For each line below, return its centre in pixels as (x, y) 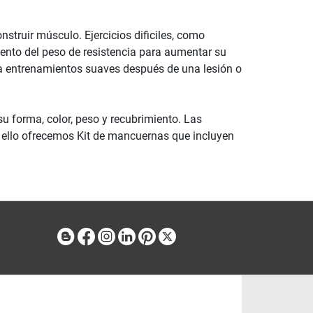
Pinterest (179, 236)
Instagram (141, 236)
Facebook (120, 236)
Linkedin (158, 236)
